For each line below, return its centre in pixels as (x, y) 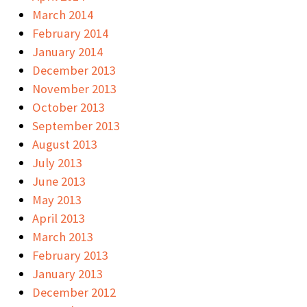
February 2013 (70, 255)
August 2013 (65, 144)
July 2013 (57, 162)
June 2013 (59, 181)
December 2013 (74, 70)
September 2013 (76, 125)
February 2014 (70, 33)
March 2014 (63, 14)
